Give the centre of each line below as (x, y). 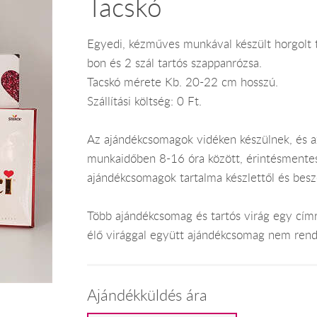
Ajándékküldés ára (147, 295)
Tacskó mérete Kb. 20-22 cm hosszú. (182, 82)
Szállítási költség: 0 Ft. (144, 101)
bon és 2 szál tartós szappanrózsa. (174, 63)
